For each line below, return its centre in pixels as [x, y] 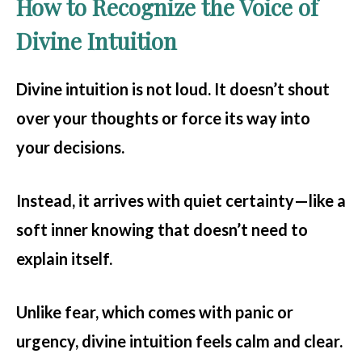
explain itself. [64, 259]
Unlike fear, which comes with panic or [155, 312]
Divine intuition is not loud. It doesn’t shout [173, 89]
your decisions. [70, 147]
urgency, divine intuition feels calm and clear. [179, 341]
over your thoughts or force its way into [163, 118]
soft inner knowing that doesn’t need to [162, 230]
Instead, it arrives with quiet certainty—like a [181, 201]
